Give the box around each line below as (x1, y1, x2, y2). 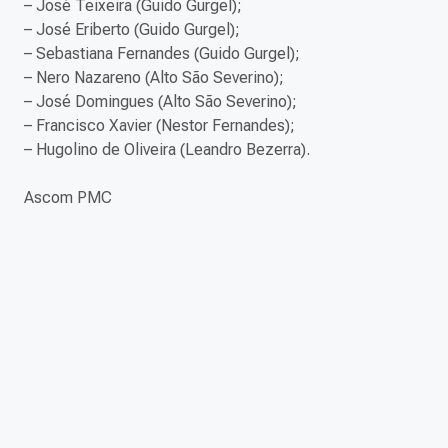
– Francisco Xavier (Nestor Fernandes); (24, 116, 295, 136)
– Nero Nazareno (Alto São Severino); (24, 68, 284, 88)
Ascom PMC (24, 188, 112, 208)
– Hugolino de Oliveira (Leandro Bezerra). (24, 140, 310, 160)
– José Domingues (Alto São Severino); (24, 92, 297, 112)
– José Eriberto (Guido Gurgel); (24, 20, 240, 40)
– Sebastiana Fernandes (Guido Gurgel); (24, 44, 300, 64)
